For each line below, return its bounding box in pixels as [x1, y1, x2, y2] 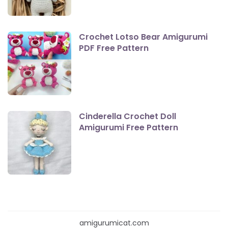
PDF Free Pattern [79, 42, 149, 54]
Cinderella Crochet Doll [79, 110, 176, 123]
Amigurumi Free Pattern [79, 122, 178, 134]
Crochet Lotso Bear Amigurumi [79, 31, 208, 43]
